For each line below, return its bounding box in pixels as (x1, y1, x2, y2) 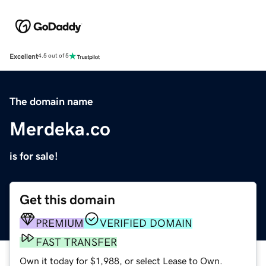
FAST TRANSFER (36, 236, 117, 248)
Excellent (9, 52, 38, 60)
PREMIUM (36, 217, 84, 229)
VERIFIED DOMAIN (100, 217, 192, 229)
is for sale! (9, 150, 58, 161)
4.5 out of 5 (38, 53, 69, 59)
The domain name (9, 96, 93, 107)
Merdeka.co (9, 119, 110, 138)
